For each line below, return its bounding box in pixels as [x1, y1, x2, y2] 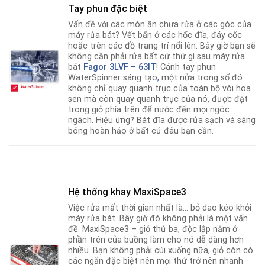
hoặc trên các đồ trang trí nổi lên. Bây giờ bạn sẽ [68, 40, 256, 51]
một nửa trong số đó [159, 72, 243, 83]
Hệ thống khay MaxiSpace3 [68, 186, 187, 198]
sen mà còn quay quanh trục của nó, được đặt [68, 93, 248, 104]
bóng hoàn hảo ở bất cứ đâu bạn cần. [68, 125, 214, 136]
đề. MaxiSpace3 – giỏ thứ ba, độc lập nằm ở [68, 224, 238, 235]
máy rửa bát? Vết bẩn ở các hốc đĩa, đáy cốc [68, 30, 243, 40]
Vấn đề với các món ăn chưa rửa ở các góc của [68, 19, 252, 30]
